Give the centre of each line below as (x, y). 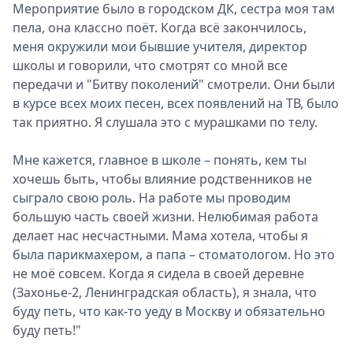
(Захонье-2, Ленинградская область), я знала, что (165, 293)
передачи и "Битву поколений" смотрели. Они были (174, 85)
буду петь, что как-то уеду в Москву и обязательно (169, 312)
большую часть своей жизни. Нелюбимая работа (165, 217)
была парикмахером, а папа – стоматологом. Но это (174, 255)
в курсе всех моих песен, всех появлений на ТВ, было (176, 104)
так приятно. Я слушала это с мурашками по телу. (165, 123)
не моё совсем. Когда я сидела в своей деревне (158, 274)
